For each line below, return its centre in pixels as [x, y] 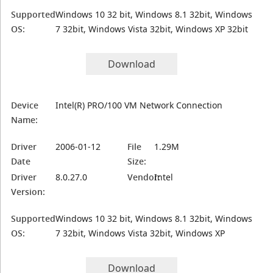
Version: [28, 192]
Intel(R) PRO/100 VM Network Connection [139, 105]
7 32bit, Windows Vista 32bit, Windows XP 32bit [152, 29]
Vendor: [144, 177]
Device [25, 105]
